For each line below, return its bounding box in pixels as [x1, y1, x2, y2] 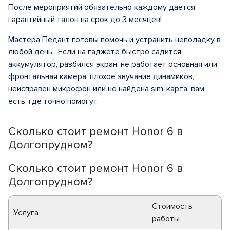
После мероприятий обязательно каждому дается [8, 2, 195, 12]
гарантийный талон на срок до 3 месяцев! [8, 14, 162, 25]
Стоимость [152, 201, 193, 212]
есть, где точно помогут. [8, 96, 99, 106]
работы [152, 214, 180, 224]
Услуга [13, 207, 39, 218]
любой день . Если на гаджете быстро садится [8, 47, 181, 57]
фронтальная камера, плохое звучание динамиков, [8, 71, 194, 82]
